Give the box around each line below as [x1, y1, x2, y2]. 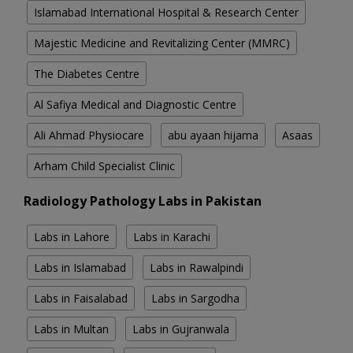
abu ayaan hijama [168, 128, 258, 143]
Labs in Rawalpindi [150, 260, 243, 276]
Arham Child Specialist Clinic [34, 158, 175, 174]
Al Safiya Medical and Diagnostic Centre [34, 97, 236, 113]
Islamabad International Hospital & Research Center [34, 5, 299, 20]
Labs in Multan [34, 321, 109, 337]
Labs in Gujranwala [132, 321, 229, 337]
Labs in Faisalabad [34, 291, 128, 307]
